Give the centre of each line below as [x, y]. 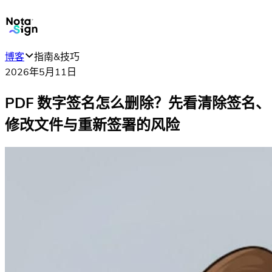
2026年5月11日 [41, 72]
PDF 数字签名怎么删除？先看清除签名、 [138, 103]
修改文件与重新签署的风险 [92, 125]
